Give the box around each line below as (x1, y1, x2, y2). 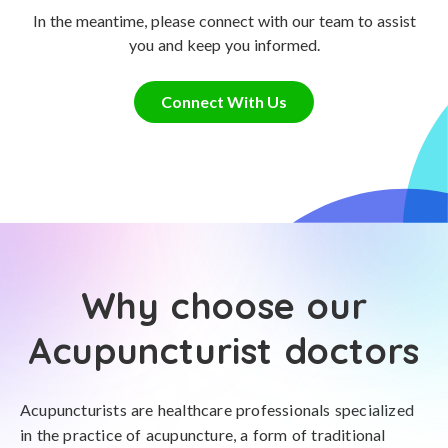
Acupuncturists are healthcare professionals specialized (20, 400, 415, 419)
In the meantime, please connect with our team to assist (32, 11, 416, 30)
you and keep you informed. (128, 35, 320, 54)
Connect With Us (161, 92, 287, 111)
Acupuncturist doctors (28, 328, 420, 373)
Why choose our (80, 283, 368, 328)
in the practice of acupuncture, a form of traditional (20, 425, 386, 444)
